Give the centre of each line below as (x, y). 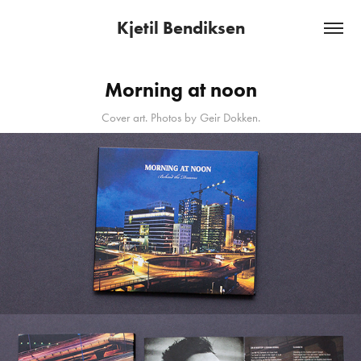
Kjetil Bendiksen (180, 28)
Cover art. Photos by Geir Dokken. (180, 118)
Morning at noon (180, 90)
